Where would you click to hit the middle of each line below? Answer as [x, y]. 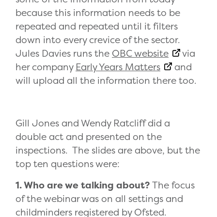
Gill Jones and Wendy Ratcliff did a [93, 123]
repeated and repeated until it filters [97, 26]
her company [46, 67]
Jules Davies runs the [64, 54]
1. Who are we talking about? [84, 185]
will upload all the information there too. [106, 81]
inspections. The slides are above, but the [108, 150]
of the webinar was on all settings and [99, 199]
